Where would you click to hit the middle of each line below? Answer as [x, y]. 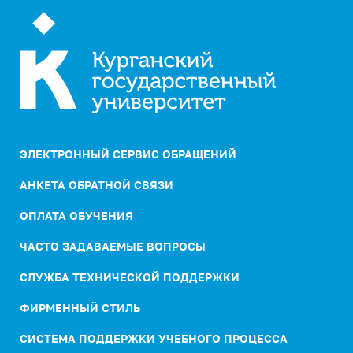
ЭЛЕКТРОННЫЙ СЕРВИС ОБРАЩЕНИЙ [128, 154]
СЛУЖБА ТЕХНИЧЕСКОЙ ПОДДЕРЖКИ [130, 277]
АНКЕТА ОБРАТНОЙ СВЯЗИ [97, 185]
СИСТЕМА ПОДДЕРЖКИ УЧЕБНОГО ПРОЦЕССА [154, 339]
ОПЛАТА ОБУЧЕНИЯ [76, 216]
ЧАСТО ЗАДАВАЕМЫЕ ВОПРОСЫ [113, 247]
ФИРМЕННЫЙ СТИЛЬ [80, 308]
